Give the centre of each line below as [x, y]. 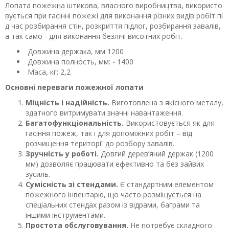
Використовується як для [169, 123]
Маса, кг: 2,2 [48, 72]
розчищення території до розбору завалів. [100, 143]
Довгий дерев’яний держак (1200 [156, 154]
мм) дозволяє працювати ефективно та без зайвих [115, 164]
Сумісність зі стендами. [72, 184]
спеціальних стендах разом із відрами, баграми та [113, 205]
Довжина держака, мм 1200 [75, 51]
